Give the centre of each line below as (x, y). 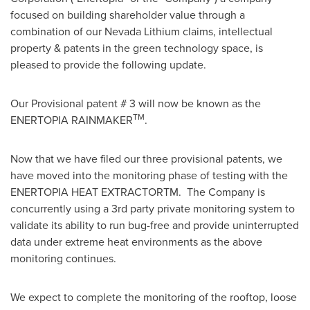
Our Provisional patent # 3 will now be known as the (136, 103)
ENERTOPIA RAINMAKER (72, 120)
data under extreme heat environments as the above (136, 241)
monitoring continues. (63, 258)
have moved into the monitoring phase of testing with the (149, 175)
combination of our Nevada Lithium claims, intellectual (142, 31)
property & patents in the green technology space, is (137, 48)
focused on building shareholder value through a (128, 15)
